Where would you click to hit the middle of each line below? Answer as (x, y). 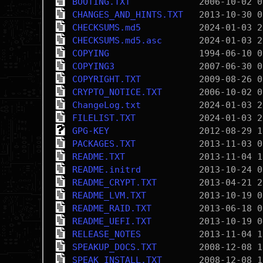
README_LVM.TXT (109, 195)
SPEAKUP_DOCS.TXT (114, 247)
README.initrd (106, 170)
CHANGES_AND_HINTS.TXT (127, 15)
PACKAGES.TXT (104, 144)
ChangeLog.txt (106, 105)
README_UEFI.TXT (112, 221)
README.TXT (98, 157)
